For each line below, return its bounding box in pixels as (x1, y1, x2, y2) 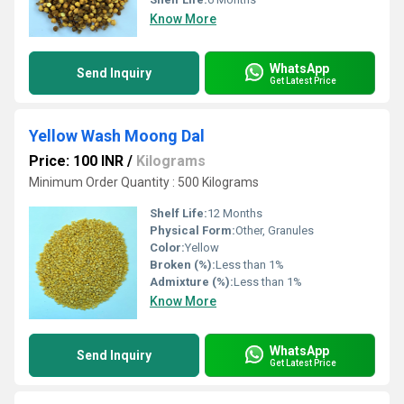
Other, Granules (235, 224, 314, 237)
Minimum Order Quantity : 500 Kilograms (29, 175, 259, 189)
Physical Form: (150, 224, 235, 237)
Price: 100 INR (29, 152, 124, 170)
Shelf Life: (150, 207, 207, 220)
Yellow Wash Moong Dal (29, 126, 205, 145)
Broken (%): (150, 258, 216, 271)
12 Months (207, 207, 262, 220)
